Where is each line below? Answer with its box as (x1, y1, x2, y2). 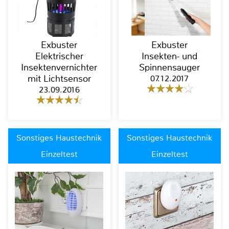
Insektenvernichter (21, 61, 98, 73)
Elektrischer (35, 50, 83, 62)
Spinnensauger (139, 61, 200, 73)
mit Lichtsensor (27, 73, 91, 84)
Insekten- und (142, 50, 198, 62)
